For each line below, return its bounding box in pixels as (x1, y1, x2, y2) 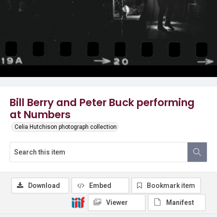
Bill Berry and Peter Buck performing (10, 95, 195, 110)
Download (28, 182, 60, 189)
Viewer (106, 199, 128, 206)
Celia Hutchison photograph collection (15, 124, 117, 130)
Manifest (166, 199, 194, 206)
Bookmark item (147, 182, 195, 189)
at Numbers (10, 107, 71, 122)
